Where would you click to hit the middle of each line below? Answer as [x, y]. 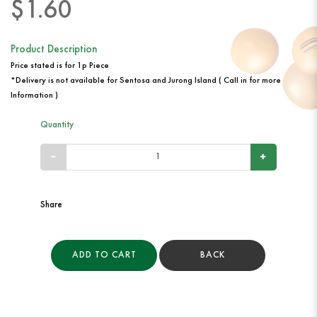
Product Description [54, 50]
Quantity [57, 125]
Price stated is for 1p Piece [60, 66]
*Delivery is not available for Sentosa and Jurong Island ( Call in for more [146, 81]
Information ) [34, 96]
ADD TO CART [104, 255]
